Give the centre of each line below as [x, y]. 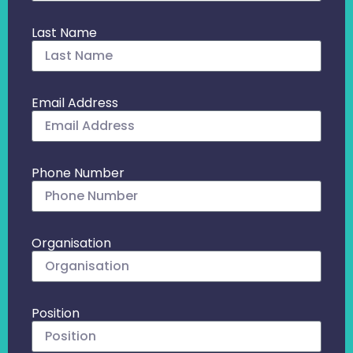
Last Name [64, 32]
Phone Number [78, 173]
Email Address [75, 102]
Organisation [71, 243]
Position [56, 313]
